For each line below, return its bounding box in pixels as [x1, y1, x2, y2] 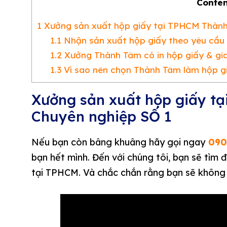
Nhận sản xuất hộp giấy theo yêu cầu [61, 35, 224, 46]
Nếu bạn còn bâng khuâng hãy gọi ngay [31, 136, 205, 148]
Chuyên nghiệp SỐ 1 [31, 107, 172, 126]
